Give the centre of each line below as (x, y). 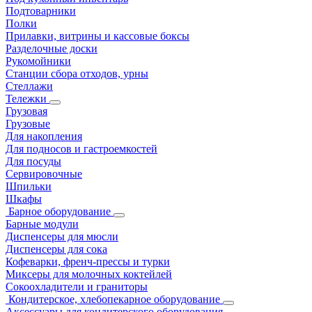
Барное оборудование (61, 212)
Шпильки (29, 187)
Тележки (28, 99)
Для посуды (33, 162)
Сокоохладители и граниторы (77, 287)
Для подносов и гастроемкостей (81, 149)
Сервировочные (44, 174)
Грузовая (26, 111)
